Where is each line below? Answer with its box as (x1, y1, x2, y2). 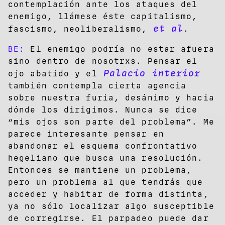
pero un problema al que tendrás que (8, 177, 203, 187)
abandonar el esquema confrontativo (8, 141, 198, 151)
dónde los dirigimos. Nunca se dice (8, 105, 198, 115)
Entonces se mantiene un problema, (8, 165, 192, 175)
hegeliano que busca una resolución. (8, 153, 203, 163)
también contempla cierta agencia (8, 81, 187, 91)
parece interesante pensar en (8, 129, 164, 139)
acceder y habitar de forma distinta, (8, 189, 209, 199)
